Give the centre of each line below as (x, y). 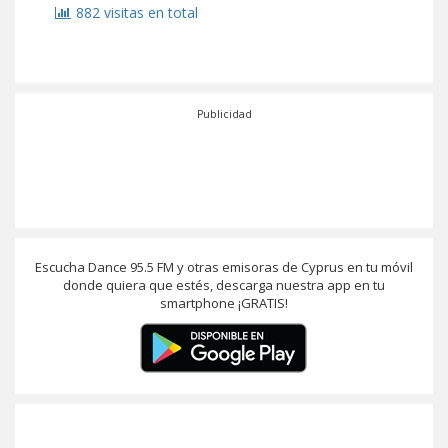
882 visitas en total (137, 12)
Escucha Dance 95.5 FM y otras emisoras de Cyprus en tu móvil (224, 267)
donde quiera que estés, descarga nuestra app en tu (224, 285)
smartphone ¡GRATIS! (224, 303)
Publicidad (224, 114)
